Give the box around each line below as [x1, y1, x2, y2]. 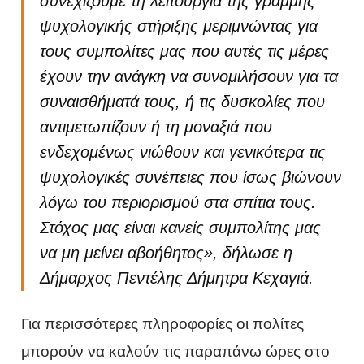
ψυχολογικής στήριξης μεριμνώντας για [40, 17, 318, 36]
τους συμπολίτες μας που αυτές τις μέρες [40, 42, 330, 61]
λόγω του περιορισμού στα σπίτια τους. [40, 193, 322, 212]
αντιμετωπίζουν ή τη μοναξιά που [40, 118, 273, 136]
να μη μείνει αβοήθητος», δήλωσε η [40, 244, 293, 262]
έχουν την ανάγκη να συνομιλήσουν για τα [40, 67, 339, 86]
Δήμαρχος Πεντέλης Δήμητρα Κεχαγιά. [40, 269, 314, 288]
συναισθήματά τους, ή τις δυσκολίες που [40, 93, 326, 111]
